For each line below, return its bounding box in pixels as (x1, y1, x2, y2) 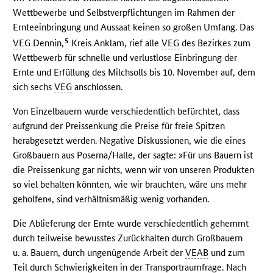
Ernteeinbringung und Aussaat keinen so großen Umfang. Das (13, 21, 255, 33)
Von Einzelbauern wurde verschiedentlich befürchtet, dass (13, 105, 240, 117)
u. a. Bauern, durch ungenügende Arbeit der (13, 246, 186, 258)
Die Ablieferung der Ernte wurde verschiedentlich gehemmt (13, 217, 249, 229)
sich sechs (13, 80, 55, 93)
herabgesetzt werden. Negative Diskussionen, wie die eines (13, 134, 246, 146)
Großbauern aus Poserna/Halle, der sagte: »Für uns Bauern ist (13, 149, 253, 161)
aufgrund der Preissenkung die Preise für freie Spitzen (13, 119, 225, 132)
